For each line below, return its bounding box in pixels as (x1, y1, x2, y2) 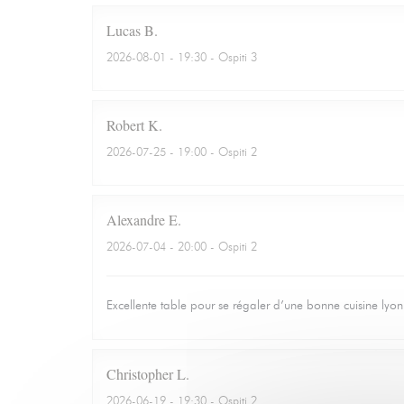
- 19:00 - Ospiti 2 (166, 144, 257, 159)
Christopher (106, 364, 173, 383)
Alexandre (106, 210, 165, 229)
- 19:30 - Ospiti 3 (166, 50, 257, 64)
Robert (106, 115, 144, 134)
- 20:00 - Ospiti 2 (166, 239, 257, 253)
